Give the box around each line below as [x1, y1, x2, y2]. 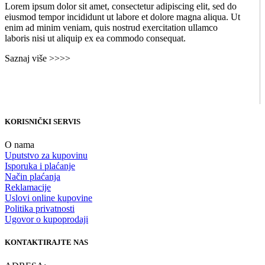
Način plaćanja [5, 172, 60, 182]
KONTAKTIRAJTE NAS [5, 238, 88, 247]
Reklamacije [5, 182, 51, 193]
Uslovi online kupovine [5, 193, 92, 203]
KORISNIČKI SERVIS [5, 117, 80, 127]
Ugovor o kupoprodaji [5, 214, 88, 225]
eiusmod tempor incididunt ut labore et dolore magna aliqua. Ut [5, 11, 240, 22]
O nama [5, 140, 34, 150]
